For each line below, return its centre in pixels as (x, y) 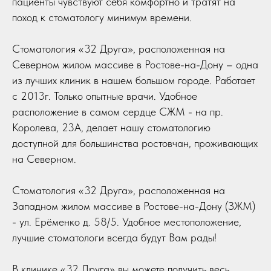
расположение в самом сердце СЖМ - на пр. (118, 111)
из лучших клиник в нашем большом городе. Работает (134, 80)
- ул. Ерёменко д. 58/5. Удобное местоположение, (127, 221)
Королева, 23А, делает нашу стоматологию (111, 127)
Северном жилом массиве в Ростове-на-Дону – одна (135, 64)
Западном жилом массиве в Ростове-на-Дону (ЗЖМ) (134, 206)
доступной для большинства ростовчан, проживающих (135, 143)
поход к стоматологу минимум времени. (102, 17)
